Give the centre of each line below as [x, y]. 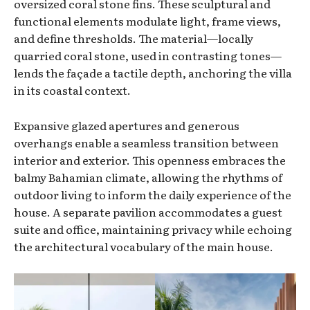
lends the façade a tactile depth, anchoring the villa [153, 73]
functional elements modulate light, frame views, [147, 21]
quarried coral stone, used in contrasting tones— [148, 56]
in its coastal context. [72, 90]
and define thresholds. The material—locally [134, 38]
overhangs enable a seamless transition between [146, 143]
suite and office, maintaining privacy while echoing [153, 229]
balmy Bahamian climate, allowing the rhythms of [148, 177]
